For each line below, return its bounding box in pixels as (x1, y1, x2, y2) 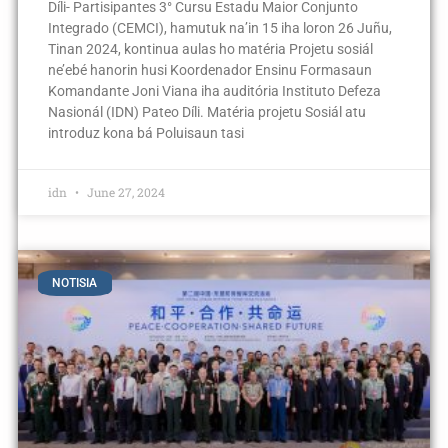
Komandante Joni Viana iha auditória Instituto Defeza (47, 83, 381, 100)
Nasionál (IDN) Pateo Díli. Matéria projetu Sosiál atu (47, 104, 366, 121)
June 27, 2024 (83, 184, 165, 201)
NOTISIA (52, 276, 98, 291)
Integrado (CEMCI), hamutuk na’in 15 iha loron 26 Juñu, (47, 20, 392, 37)
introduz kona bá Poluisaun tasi (47, 125, 244, 142)
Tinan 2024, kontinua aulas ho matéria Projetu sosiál (47, 41, 373, 58)
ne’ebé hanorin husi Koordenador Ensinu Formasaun (47, 62, 372, 79)
